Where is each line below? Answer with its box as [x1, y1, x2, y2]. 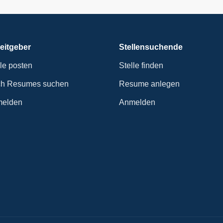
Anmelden [119, 98, 155, 107]
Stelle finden [119, 61, 163, 70]
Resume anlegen [119, 80, 180, 88]
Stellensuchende [119, 43, 183, 51]
